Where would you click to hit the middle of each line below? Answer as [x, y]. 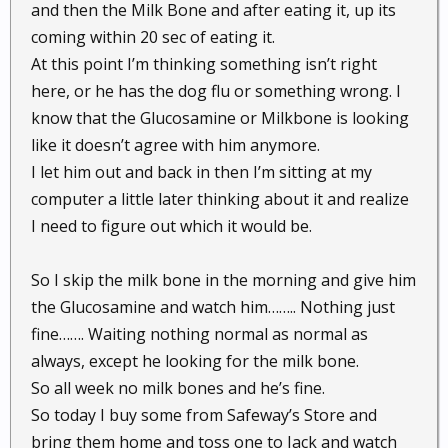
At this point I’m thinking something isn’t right [204, 64]
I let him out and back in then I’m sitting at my [201, 172]
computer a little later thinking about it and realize [220, 199]
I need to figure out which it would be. [171, 226]
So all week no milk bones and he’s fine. [178, 388]
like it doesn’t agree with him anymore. [175, 145]
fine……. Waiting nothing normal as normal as [199, 334]
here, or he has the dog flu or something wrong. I [216, 91]
